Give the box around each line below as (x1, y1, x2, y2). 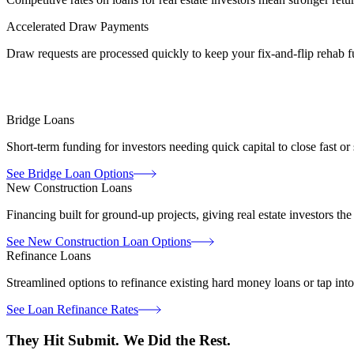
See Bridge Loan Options (6, 167, 134, 181)
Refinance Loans (6, 249, 91, 263)
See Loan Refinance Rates (6, 303, 138, 317)
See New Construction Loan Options (6, 235, 191, 249)
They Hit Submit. (6, 332, 123, 349)
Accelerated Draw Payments (6, 19, 149, 33)
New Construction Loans (6, 181, 132, 195)
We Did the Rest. (123, 332, 231, 349)
